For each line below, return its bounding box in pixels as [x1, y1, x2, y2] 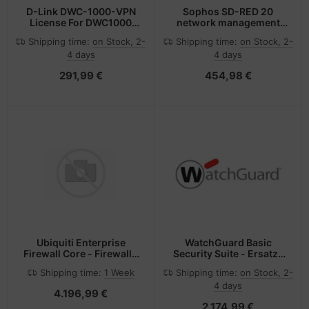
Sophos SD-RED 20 [183, 5, 274, 17]
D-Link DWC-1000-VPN [26, 5, 136, 17]
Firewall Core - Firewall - [23, 248, 139, 260]
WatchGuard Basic [184, 237, 272, 249]
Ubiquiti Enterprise [36, 237, 126, 249]
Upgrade [60, 27, 101, 39]
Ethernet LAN [197, 38, 259, 50]
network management [176, 16, 280, 28]
